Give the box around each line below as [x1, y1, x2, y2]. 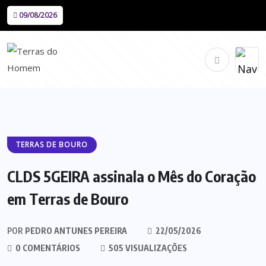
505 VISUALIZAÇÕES [107, 243, 187, 253]
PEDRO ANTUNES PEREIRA [23, 226, 127, 236]
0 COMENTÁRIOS [14, 243, 80, 253]
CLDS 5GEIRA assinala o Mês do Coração [7, 167, 256, 186]
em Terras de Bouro [7, 189, 128, 208]
